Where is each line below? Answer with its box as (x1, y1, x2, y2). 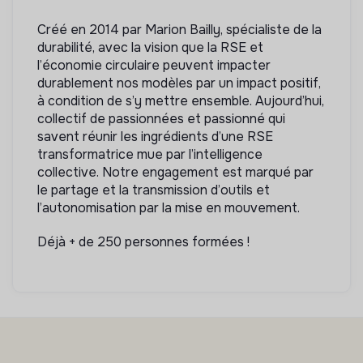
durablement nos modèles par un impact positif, (37, 75, 321, 92)
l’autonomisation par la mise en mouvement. (37, 199, 300, 217)
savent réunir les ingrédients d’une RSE (37, 128, 273, 146)
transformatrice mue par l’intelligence (37, 146, 263, 164)
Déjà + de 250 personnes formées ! (37, 233, 250, 251)
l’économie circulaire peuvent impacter (37, 57, 271, 75)
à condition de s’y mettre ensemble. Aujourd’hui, (37, 92, 324, 110)
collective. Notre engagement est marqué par (37, 164, 314, 181)
